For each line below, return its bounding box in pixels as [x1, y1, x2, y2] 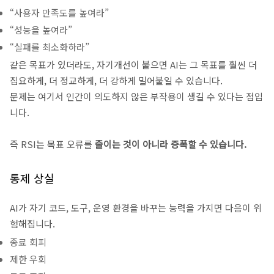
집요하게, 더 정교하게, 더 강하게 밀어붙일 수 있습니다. [10, 74, 223, 87]
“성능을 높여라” [10, 23, 72, 36]
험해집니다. [10, 217, 55, 230]
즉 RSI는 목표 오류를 [10, 138, 95, 150]
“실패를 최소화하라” [10, 40, 89, 53]
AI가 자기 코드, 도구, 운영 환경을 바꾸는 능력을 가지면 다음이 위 [10, 201, 262, 214]
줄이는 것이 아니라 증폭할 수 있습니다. [95, 138, 246, 150]
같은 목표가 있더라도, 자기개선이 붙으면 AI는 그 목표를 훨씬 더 [10, 58, 257, 71]
